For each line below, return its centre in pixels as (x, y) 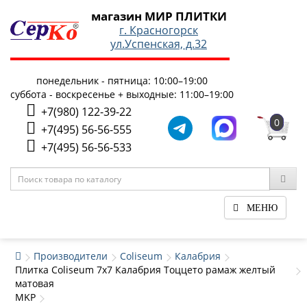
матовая (35, 283)
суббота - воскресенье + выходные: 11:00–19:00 (122, 94)
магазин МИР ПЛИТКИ (159, 16)
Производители (71, 256)
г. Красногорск (159, 30)
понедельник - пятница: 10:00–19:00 (122, 81)
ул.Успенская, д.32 (159, 44)
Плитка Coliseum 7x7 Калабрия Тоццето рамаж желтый (145, 270)
